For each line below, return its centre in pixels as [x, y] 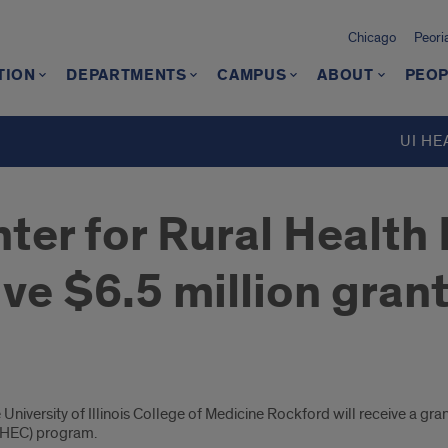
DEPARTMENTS [126, 75]
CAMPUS [252, 75]
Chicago [372, 37]
